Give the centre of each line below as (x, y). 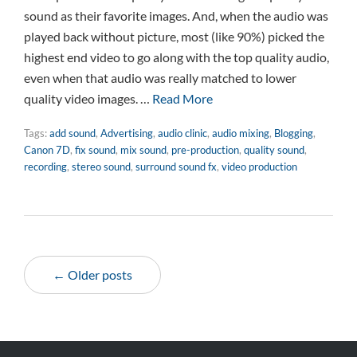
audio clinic (182, 133)
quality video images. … (88, 98)
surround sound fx (176, 167)
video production (259, 167)
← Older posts (92, 275)
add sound (73, 133)
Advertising (127, 133)
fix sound (95, 150)
